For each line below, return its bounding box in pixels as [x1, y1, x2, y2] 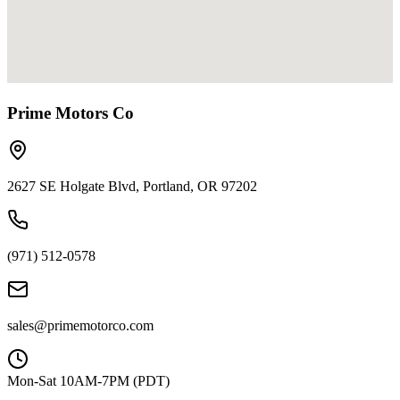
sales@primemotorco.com [7, 318, 154, 334]
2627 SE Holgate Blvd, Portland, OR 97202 [7, 179, 257, 195]
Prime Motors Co [7, 103, 134, 122]
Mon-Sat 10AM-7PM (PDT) [7, 373, 170, 389]
